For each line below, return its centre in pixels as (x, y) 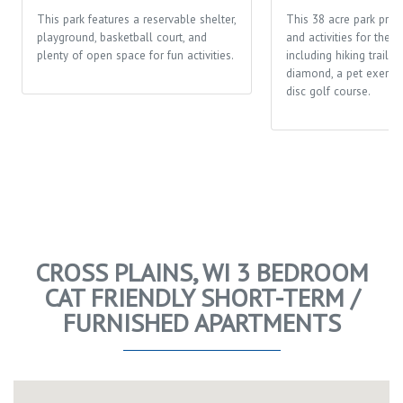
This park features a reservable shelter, (136, 19)
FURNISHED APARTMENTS (201, 322)
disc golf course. (328, 91)
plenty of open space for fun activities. (135, 55)
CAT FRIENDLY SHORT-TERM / (201, 297)
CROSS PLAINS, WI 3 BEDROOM (201, 272)
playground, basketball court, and (122, 37)
